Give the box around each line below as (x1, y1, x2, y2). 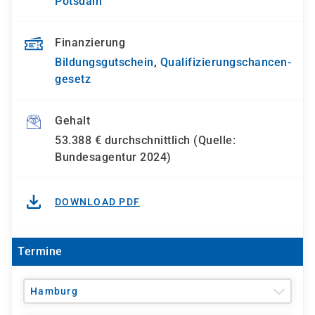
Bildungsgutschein (55, 56, 154, 70)
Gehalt (55, 114, 90, 128)
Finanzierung (55, 36, 125, 50)
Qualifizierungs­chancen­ (160, 56, 291, 70)
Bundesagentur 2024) (55, 150, 172, 165)
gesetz (55, 72, 91, 86)
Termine (18, 245, 63, 259)
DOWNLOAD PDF (55, 196, 140, 208)
